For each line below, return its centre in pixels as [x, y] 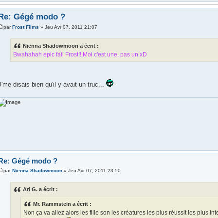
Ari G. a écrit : [40, 189]
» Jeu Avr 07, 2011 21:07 [68, 27]
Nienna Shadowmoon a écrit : [61, 46]
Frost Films [25, 27]
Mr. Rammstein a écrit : [62, 204]
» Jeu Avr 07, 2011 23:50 [91, 170]
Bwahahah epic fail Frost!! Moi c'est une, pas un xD [80, 55]
